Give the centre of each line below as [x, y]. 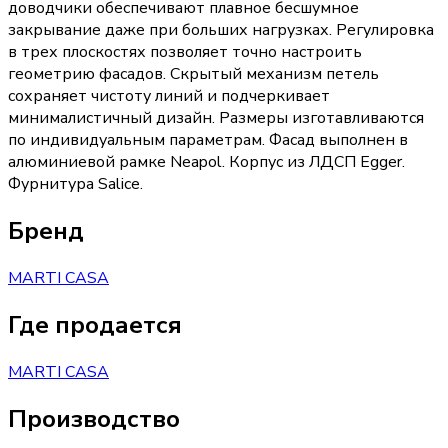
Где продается [95, 324]
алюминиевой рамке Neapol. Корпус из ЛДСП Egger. [206, 162]
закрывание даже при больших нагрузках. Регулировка [221, 30]
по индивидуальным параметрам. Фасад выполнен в [208, 140]
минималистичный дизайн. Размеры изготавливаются [216, 118]
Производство [94, 418]
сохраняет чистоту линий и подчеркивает [169, 96]
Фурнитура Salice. [75, 184]
